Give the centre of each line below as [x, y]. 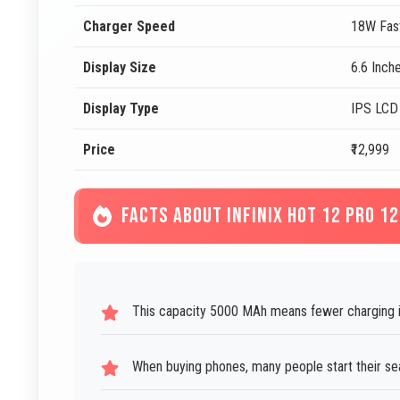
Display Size [120, 67]
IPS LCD [375, 108]
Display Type [121, 108]
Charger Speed [129, 26]
